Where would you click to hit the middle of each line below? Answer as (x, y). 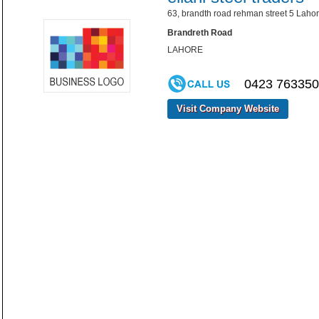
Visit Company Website (228, 109)
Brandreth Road (200, 33)
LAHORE (185, 50)
